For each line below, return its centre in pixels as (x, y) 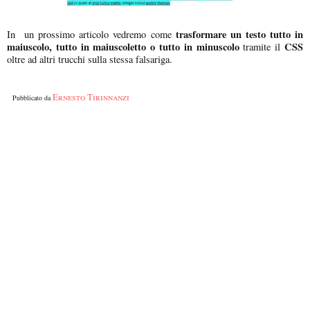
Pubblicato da (33, 97)
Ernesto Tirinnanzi (91, 97)
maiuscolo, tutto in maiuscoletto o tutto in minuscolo (123, 46)
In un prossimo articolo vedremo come (91, 34)
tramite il (260, 46)
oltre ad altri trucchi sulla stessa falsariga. (90, 59)
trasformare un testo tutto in (239, 34)
